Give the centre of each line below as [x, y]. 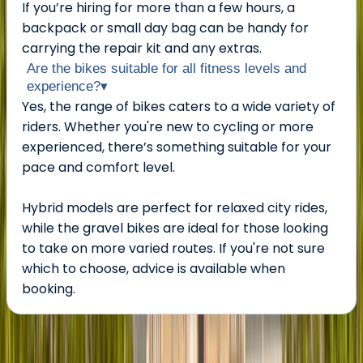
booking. [49, 288]
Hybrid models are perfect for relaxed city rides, [175, 207]
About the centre [62, 344]
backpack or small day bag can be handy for [165, 28]
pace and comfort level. [100, 167]
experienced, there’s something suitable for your [177, 147]
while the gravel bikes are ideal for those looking [175, 228]
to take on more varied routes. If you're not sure [173, 248]
